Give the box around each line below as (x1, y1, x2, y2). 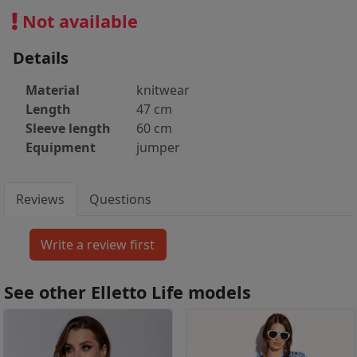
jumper (136, 139, 180, 157)
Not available (18, 9, 138, 33)
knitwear (136, 81, 190, 100)
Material (25, 81, 80, 100)
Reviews (16, 190, 65, 209)
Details (13, 47, 69, 69)
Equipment (25, 139, 96, 157)
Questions (89, 190, 152, 209)
